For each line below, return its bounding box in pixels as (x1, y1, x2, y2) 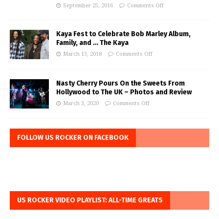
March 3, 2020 (63, 100, 99, 107)
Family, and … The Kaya (56, 39, 129, 47)
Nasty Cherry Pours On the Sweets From (56, 79, 185, 88)
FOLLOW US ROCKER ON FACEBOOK (17, 133, 129, 142)
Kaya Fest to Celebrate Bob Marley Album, (56, 30, 191, 39)
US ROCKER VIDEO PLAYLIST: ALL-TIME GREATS (17, 196, 163, 205)
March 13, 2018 (63, 51, 102, 58)
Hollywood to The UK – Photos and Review (56, 88, 192, 97)
